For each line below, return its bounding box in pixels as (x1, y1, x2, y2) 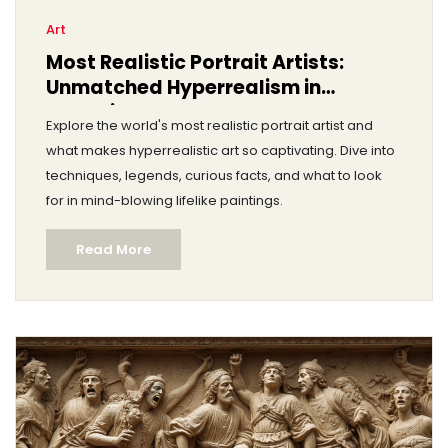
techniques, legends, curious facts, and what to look (46, 166, 382, 185)
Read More (76, 240, 151, 259)
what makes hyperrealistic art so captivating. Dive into (46, 141, 395, 160)
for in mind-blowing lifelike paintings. (46, 191, 283, 210)
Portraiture (46, 99, 156, 126)
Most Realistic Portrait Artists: (46, 49, 344, 76)
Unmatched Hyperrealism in (46, 74, 321, 101)
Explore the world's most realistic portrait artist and (46, 116, 373, 135)
